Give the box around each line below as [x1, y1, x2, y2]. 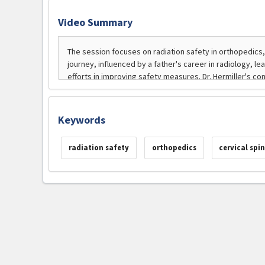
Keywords [58, 113, 105, 127]
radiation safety [68, 143, 129, 153]
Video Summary [58, 15, 132, 29]
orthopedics [151, 143, 196, 153]
